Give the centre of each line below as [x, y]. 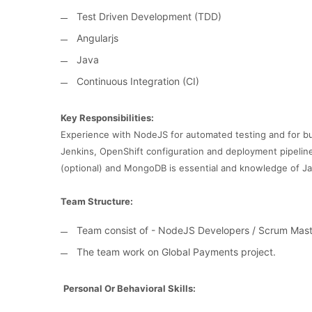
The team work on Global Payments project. [176, 252]
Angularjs [97, 38]
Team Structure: [97, 201]
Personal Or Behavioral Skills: [130, 288]
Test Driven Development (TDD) [149, 16]
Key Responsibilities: [107, 118]
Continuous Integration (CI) [138, 81]
